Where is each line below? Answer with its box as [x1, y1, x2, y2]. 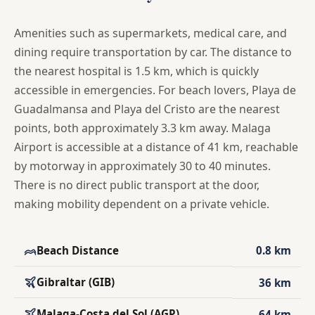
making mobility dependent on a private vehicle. [14, 195, 269, 212]
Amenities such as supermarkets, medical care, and [14, 25, 287, 41]
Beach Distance [37, 243, 119, 257]
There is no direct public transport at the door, [14, 176, 259, 193]
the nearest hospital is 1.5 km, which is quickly [14, 63, 259, 79]
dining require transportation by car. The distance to [14, 44, 292, 60]
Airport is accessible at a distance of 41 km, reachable [14, 139, 298, 155]
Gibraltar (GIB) [37, 274, 115, 289]
